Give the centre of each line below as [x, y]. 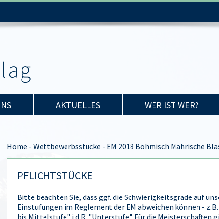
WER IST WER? [172, 105]
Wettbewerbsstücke [67, 146]
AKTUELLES [78, 105]
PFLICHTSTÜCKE [55, 175]
